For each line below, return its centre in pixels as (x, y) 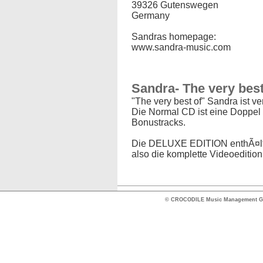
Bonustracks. (159, 122)
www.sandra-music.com (181, 47)
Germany (151, 16)
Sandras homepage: (174, 37)
